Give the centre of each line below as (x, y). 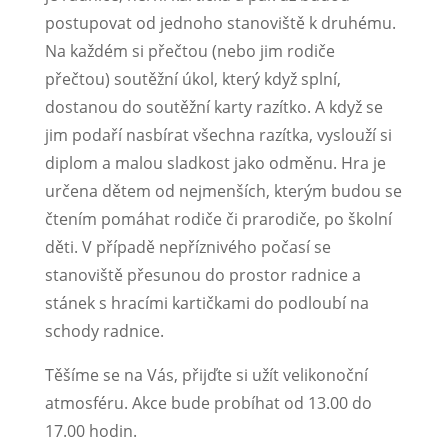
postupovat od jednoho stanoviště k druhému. (220, 23)
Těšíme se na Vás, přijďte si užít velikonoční (206, 375)
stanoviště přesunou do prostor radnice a (202, 275)
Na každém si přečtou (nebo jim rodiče (189, 51)
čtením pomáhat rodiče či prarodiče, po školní (218, 219)
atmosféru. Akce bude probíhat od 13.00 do (208, 403)
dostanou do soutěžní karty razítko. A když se (213, 107)
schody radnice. (106, 331)
